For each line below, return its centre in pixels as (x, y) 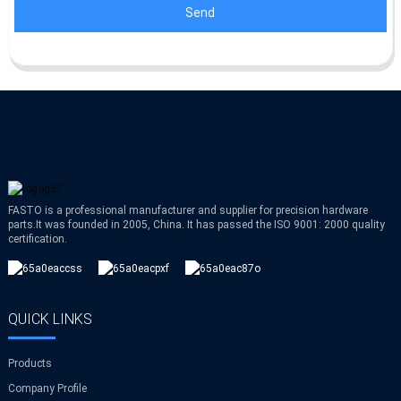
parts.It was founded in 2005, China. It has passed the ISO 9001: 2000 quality (196, 224)
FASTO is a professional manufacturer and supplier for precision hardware (188, 210)
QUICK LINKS (50, 319)
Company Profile (47, 388)
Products (30, 363)
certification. (37, 239)
